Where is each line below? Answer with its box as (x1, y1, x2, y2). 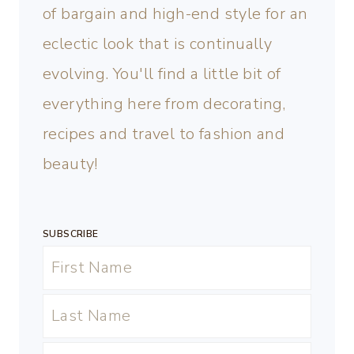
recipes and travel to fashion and (43, 123, 285, 145)
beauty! (43, 153, 98, 175)
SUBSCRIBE (43, 228, 99, 241)
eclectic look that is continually (43, 33, 273, 55)
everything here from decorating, (43, 93, 286, 115)
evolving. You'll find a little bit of (43, 63, 281, 85)
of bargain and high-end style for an (43, 3, 308, 25)
